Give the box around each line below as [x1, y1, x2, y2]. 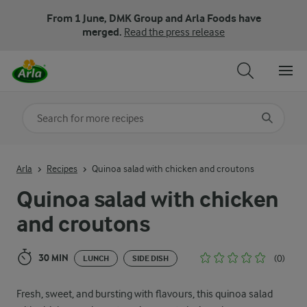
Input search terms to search [22, 149, 151, 161]
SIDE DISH [132, 254, 169, 263]
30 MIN [38, 252, 69, 264]
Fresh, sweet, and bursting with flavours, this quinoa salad [16, 288, 273, 300]
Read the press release [124, 26, 225, 38]
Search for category [26, 107, 114, 119]
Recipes [47, 162, 77, 174]
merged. [82, 25, 124, 38]
